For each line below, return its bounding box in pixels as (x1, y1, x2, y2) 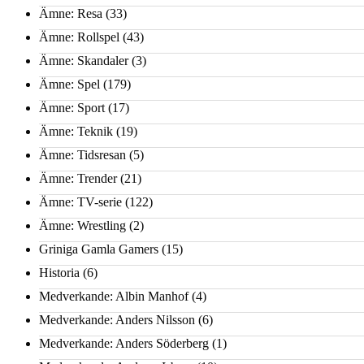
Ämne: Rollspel (39, 30, 119, 45)
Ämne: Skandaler (39, 54, 128, 68)
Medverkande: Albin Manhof (39, 289, 188, 304)
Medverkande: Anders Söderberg (39, 336, 209, 351)
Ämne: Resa (39, 6, 102, 21)
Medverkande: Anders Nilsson (39, 313, 195, 327)
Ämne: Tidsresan (39, 148, 126, 162)
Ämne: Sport (39, 101, 105, 115)
